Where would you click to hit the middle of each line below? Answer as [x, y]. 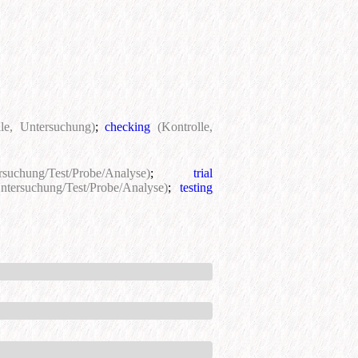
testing [197, 188]
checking [128, 127]
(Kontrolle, [185, 127]
